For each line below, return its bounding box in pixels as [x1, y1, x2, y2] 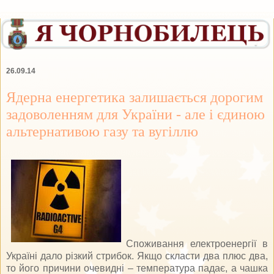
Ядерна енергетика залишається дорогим [6, 88, 263, 105]
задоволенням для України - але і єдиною [6, 105, 265, 122]
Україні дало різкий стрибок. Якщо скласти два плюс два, [6, 250, 268, 261]
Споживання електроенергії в [126, 238, 268, 249]
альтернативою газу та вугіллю [6, 122, 198, 139]
